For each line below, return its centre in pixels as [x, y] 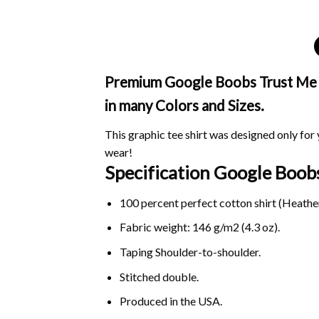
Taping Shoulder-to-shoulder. [190, 252]
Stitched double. [159, 276]
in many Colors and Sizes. [184, 106]
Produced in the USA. [171, 301]
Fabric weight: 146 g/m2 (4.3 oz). [199, 227]
